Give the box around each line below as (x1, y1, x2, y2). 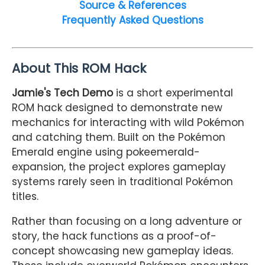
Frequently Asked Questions (62, 12, 203, 27)
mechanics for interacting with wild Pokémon (12, 115, 244, 130)
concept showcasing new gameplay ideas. (12, 244, 233, 258)
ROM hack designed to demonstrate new (12, 101, 222, 115)
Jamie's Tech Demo (12, 86, 113, 101)
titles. (12, 189, 38, 204)
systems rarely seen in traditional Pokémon (12, 174, 233, 189)
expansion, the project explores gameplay (12, 160, 226, 174)
